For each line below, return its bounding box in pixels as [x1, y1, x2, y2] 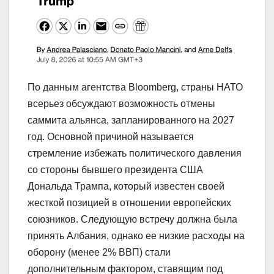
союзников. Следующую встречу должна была [28, 213, 237, 224]
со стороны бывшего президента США [28, 164, 203, 175]
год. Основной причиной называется [28, 131, 194, 142]
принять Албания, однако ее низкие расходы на [28, 230, 245, 241]
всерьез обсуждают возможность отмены [28, 98, 215, 109]
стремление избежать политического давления [28, 147, 242, 158]
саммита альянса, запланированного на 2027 [28, 114, 234, 125]
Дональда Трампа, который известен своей [28, 180, 224, 191]
